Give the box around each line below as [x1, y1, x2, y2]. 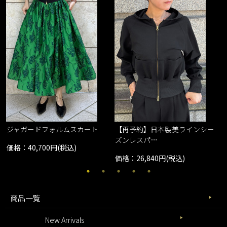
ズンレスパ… [115, 135, 158, 145]
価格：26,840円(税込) [115, 153, 185, 164]
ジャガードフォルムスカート [7, 124, 99, 135]
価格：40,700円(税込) [7, 142, 77, 153]
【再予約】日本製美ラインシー [115, 124, 215, 135]
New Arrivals [45, 214, 85, 225]
